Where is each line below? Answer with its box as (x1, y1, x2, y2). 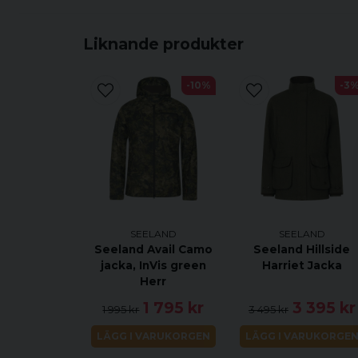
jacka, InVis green (100, 258, 206, 272)
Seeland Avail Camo (93, 242, 213, 256)
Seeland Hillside (253, 242, 351, 256)
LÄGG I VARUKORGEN (96, 330, 210, 343)
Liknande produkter (83, 34, 244, 54)
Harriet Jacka (261, 258, 342, 272)
